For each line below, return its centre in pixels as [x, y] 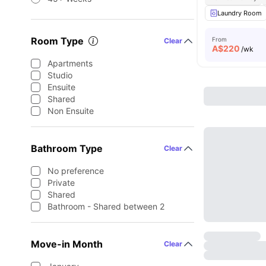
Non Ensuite [71, 111]
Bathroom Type [67, 148]
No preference [76, 171]
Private [61, 183]
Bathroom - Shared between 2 [106, 206]
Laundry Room [240, 13]
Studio [60, 75]
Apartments [70, 63]
